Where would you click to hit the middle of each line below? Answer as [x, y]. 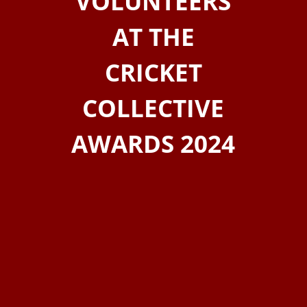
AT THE [153, 37]
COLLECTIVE [153, 108]
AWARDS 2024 [153, 144]
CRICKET [153, 72]
